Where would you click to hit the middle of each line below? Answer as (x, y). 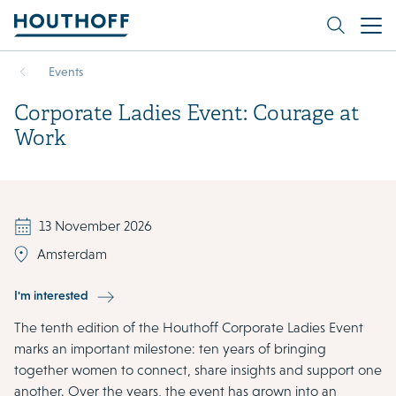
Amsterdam (72, 254)
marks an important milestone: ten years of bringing (170, 349)
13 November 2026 (95, 226)
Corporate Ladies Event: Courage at (187, 115)
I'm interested (51, 295)
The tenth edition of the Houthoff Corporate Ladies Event (189, 327)
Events (66, 72)
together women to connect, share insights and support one (198, 370)
